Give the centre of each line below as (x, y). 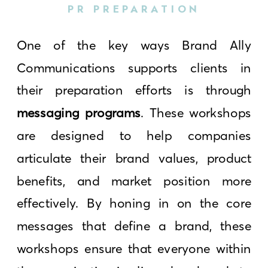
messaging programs (79, 112)
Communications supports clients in (134, 67)
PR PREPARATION (134, 9)
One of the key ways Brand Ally (134, 45)
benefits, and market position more (134, 180)
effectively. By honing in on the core (134, 203)
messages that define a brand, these (134, 226)
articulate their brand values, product (134, 158)
